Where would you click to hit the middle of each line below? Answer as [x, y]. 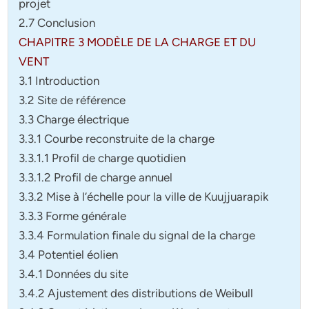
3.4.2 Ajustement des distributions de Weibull [136, 293]
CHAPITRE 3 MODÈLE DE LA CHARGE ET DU [138, 42]
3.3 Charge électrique [74, 120]
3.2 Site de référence [72, 100]
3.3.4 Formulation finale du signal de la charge [137, 236]
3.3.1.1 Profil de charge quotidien [102, 158]
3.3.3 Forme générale [73, 216]
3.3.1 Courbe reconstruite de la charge [117, 139]
